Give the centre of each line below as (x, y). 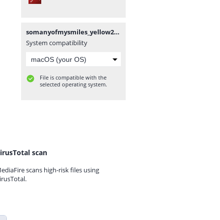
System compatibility (57, 43)
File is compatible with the (73, 77)
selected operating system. (73, 84)
